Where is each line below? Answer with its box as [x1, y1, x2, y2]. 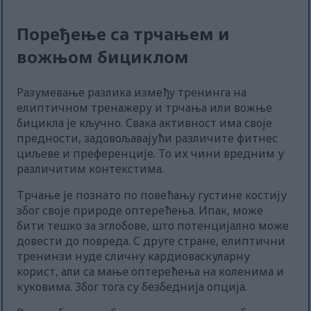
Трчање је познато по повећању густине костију [17, 187, 287, 203]
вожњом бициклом [17, 45, 190, 69]
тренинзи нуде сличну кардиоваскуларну [17, 249, 251, 264]
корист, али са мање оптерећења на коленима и [17, 264, 285, 280]
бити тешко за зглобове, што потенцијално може [17, 218, 289, 234]
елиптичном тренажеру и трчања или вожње [17, 100, 273, 116]
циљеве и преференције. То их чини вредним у [17, 146, 285, 162]
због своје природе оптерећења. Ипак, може [17, 203, 264, 219]
